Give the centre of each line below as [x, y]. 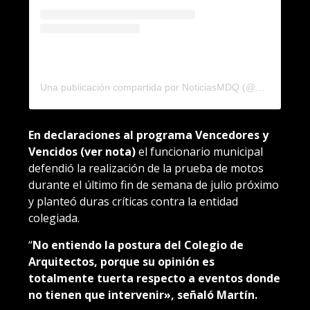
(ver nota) [108, 152]
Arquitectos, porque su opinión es [121, 262]
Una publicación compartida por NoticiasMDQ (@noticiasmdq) [260, 88]
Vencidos [53, 152]
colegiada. [54, 218]
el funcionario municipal [201, 152]
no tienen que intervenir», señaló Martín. [143, 295]
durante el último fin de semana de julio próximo [154, 185]
